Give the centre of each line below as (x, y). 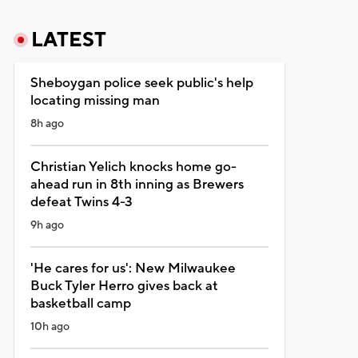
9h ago (47, 225)
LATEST (68, 40)
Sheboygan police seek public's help (141, 83)
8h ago (47, 123)
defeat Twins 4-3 (81, 202)
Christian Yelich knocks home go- (133, 167)
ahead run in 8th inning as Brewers (137, 184)
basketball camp (80, 303)
